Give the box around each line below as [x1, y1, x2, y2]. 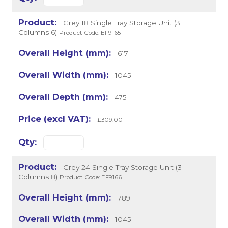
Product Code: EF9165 [59, 29, 121, 37]
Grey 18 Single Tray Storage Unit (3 [61, 19, 180, 27]
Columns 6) [18, 28, 58, 37]
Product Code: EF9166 [60, 173, 122, 181]
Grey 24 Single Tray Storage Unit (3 [61, 163, 182, 172]
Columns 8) [18, 172, 58, 181]
